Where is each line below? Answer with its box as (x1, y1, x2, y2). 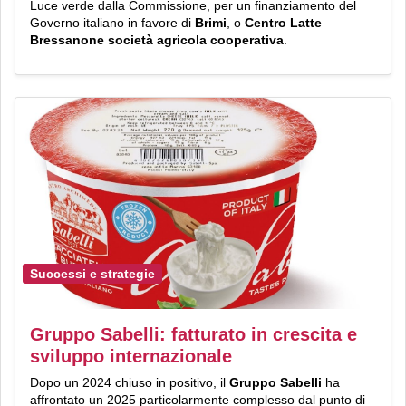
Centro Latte (245, 14, 322, 30)
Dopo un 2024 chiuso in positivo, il (30, 375, 229, 391)
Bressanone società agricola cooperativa (30, 32, 284, 47)
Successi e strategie (30, 266, 155, 281)
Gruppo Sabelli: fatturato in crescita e (30, 324, 357, 345)
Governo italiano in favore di (30, 14, 195, 30)
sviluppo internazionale (30, 346, 232, 367)
